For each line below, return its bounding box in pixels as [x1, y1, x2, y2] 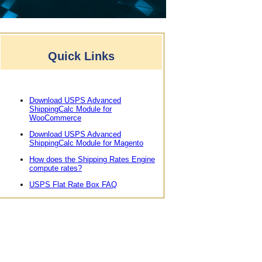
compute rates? [29, 163, 82, 173]
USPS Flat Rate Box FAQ [29, 180, 117, 189]
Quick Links [48, 49, 115, 63]
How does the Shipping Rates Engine [29, 154, 155, 164]
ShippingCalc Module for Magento [29, 138, 143, 147]
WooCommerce [29, 113, 81, 122]
